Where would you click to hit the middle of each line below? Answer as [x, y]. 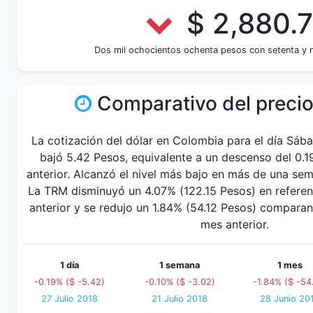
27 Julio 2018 [69, 299]
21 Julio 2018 [180, 299]
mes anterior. [235, 224]
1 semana [180, 265]
